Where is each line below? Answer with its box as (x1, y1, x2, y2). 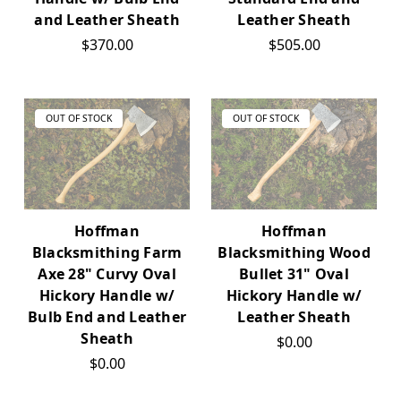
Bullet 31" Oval (239, 264, 349, 285)
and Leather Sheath (34, 10, 180, 30)
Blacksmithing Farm (31, 243, 183, 263)
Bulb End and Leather (28, 307, 186, 328)
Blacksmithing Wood (218, 243, 371, 263)
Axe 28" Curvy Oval (38, 264, 176, 285)
